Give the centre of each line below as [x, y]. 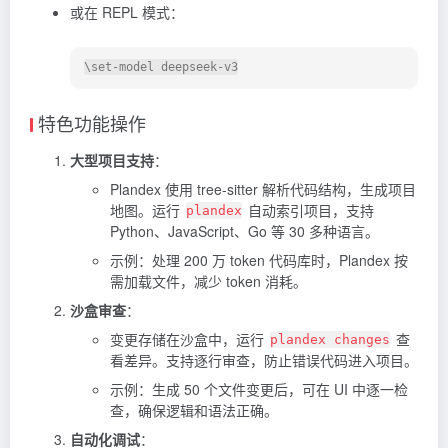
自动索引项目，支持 [309, 209]
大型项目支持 [112, 159]
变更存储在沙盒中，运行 [189, 338]
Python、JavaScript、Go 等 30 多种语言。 [244, 230]
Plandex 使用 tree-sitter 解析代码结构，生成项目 [263, 188]
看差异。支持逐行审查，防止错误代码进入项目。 [264, 359]
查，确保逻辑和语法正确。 [194, 409]
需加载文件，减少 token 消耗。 [208, 280]
